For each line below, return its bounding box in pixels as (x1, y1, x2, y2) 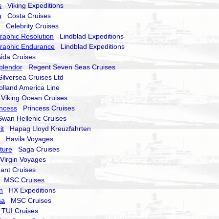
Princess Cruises (17, 104, 75, 112)
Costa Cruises (1, 12, 51, 20)
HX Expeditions (3, 186, 56, 194)
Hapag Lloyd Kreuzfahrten (4, 125, 91, 132)
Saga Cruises (12, 145, 60, 153)
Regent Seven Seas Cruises (22, 63, 115, 71)
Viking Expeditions (1, 1, 64, 9)
